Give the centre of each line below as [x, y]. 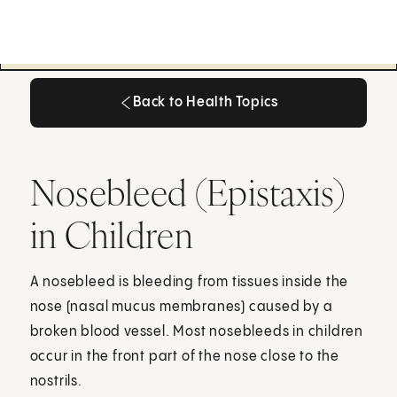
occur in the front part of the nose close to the [185, 356]
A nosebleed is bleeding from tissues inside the [189, 282]
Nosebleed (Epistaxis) [187, 192]
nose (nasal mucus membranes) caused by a [181, 307]
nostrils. [56, 381]
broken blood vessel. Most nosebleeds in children [197, 331]
